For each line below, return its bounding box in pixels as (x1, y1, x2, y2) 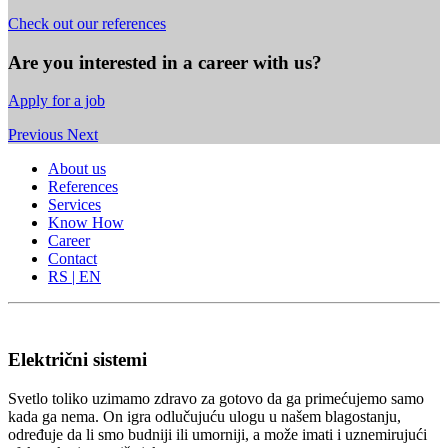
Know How (48, 214, 124, 232)
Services (48, 196, 101, 214)
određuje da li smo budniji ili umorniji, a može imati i (8, 425, 345, 443)
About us (48, 160, 106, 178)
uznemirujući (345, 425, 427, 443)
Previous (8, 126, 63, 144)
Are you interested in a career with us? (8, 51, 322, 73)
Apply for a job (8, 92, 105, 110)
